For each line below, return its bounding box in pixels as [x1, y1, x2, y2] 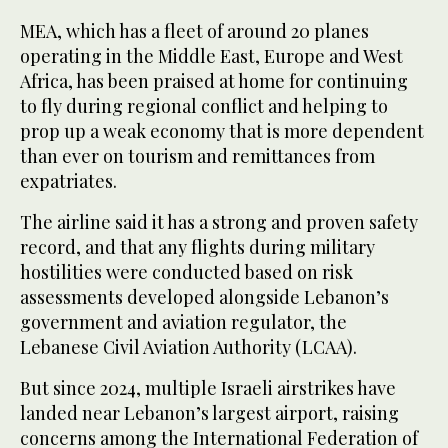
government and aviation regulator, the [20, 310, 347, 335]
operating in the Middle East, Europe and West [20, 44, 403, 69]
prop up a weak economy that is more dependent [20, 119, 424, 144]
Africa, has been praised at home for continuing [20, 69, 408, 94]
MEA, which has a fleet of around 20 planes [20, 19, 369, 44]
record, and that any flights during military [20, 235, 375, 260]
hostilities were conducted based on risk [20, 260, 353, 285]
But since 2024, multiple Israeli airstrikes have [20, 376, 396, 401]
